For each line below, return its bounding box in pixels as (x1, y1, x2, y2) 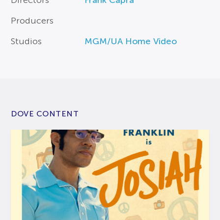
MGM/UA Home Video (84, 36, 177, 46)
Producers (11, 15, 54, 26)
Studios (11, 36, 42, 46)
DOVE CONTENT (11, 109, 79, 118)
